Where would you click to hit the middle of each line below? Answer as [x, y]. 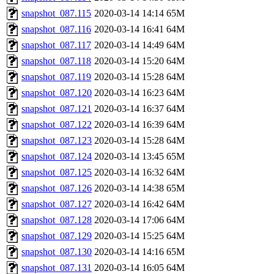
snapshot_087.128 [57, 220]
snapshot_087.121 [57, 108]
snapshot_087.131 [57, 267]
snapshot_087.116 [56, 29]
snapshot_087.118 [56, 61]
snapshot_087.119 [56, 76]
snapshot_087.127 [57, 204]
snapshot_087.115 [56, 13]
